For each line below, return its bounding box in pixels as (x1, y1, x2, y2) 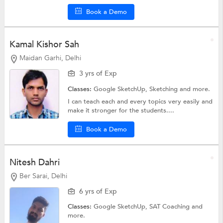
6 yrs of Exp (79, 186, 117, 196)
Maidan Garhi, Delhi (19, 53, 81, 63)
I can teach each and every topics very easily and (68, 97, 213, 107)
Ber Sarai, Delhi (19, 171, 67, 181)
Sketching (149, 85, 180, 94)
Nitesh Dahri (9, 156, 60, 169)
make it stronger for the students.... (68, 106, 175, 115)
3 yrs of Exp (79, 69, 117, 79)
